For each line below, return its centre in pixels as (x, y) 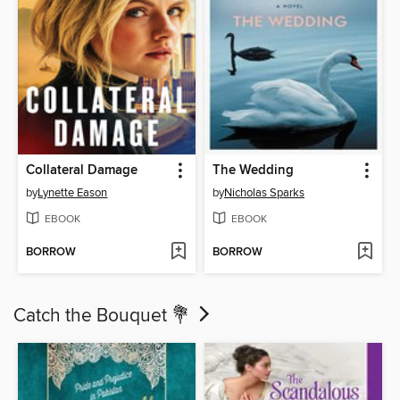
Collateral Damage (82, 171)
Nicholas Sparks (264, 193)
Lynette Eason (73, 193)
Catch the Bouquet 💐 (104, 317)
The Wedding (253, 171)
